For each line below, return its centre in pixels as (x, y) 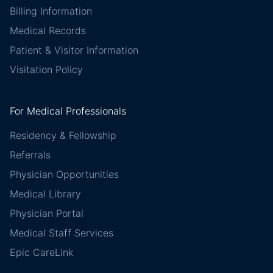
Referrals (30, 155)
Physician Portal (47, 214)
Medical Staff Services (62, 233)
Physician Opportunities (64, 175)
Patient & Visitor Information (74, 50)
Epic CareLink (41, 253)
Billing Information (51, 11)
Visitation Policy (46, 70)
